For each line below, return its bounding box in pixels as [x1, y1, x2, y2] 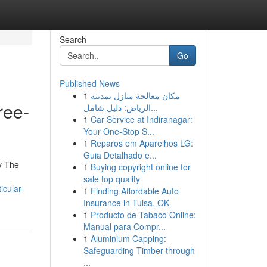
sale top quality [83, 173, 140, 185]
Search [59, 33, 86, 45]
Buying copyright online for [90, 161, 191, 173]
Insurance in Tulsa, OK [83, 197, 169, 209]
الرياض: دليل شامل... [150, 101, 158, 113]
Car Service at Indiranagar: [90, 113, 193, 125]
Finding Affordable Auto [90, 185, 179, 197]
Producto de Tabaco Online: [90, 209, 196, 221]
